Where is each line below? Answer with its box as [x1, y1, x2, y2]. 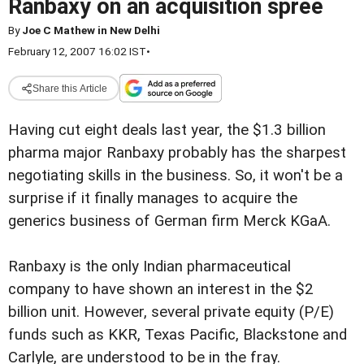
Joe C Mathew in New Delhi [22, 24, 160, 37]
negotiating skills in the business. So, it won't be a [8, 167, 343, 184]
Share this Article [32, 82, 107, 94]
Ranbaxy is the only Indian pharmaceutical [8, 258, 291, 276]
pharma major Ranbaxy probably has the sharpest [8, 144, 346, 162]
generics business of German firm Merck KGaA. [8, 212, 335, 230]
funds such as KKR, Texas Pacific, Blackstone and [8, 326, 347, 344]
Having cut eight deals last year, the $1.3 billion [8, 121, 326, 139]
